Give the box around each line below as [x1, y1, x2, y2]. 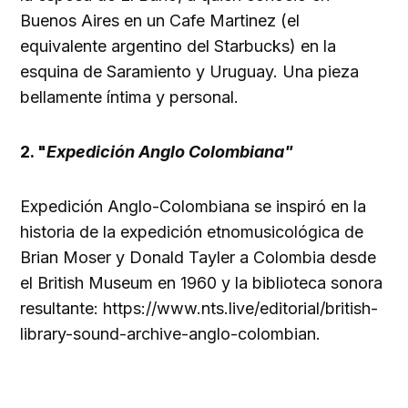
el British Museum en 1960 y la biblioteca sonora [20, 273, 383, 293]
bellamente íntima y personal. [20, 87, 240, 107]
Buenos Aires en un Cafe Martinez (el [20, 11, 301, 31]
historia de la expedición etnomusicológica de [20, 222, 364, 242]
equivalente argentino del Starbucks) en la [20, 36, 337, 56]
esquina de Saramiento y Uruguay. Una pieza [20, 62, 360, 82]
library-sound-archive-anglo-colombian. [20, 324, 321, 344]
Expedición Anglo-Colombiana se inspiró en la [20, 197, 367, 217]
